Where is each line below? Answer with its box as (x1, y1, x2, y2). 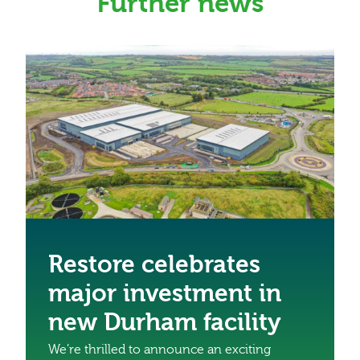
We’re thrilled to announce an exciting (48, 342, 271, 358)
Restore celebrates (48, 251, 260, 280)
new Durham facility (48, 309, 281, 337)
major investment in (48, 280, 281, 309)
